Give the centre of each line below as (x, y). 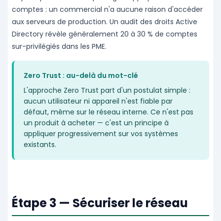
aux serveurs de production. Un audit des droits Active (105, 22)
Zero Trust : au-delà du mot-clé (81, 75)
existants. (40, 145)
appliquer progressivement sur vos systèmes (101, 134)
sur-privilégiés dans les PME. (59, 46)
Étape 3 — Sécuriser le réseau (100, 203)
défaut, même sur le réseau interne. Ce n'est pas (109, 112)
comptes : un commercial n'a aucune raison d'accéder (107, 9)
